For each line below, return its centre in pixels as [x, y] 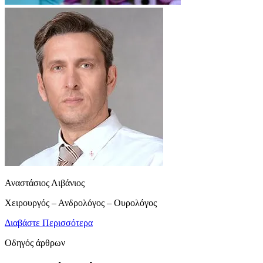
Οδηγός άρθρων [35, 243]
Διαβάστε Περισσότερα [49, 223]
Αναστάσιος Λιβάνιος [45, 183]
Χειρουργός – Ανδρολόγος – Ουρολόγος [81, 203]
